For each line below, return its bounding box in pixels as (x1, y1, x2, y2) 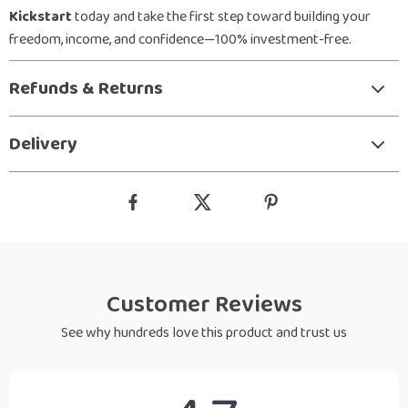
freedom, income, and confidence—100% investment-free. (9, 28, 352, 51)
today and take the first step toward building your (72, 5, 371, 28)
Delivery (9, 129, 77, 158)
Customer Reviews (106, 286, 302, 323)
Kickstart (9, 5, 72, 28)
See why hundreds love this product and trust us (61, 321, 347, 344)
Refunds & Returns (9, 74, 163, 103)
